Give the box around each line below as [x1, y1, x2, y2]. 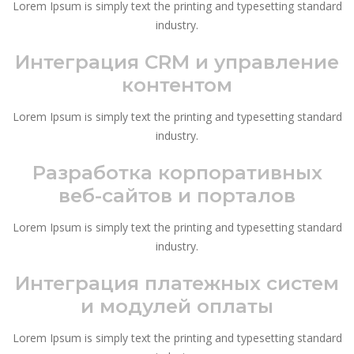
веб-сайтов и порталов [58, 183, 296, 207]
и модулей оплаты [81, 293, 273, 318]
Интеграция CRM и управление [15, 49, 339, 73]
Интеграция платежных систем [15, 270, 339, 295]
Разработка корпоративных [32, 160, 322, 184]
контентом [122, 72, 232, 96]
